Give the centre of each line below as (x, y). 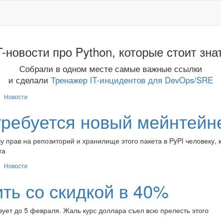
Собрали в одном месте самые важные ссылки (110, 69)
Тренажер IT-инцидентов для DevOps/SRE (132, 80)
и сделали (29, 80)
